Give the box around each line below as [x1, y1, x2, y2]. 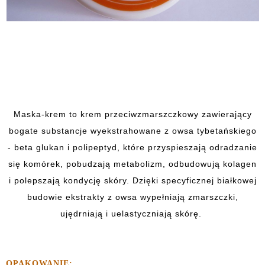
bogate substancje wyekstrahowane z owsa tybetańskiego [8, 126, 257, 135]
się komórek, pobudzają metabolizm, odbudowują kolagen [8, 159, 257, 169]
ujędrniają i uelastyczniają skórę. [60, 209, 205, 218]
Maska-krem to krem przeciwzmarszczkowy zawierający [13, 109, 252, 119]
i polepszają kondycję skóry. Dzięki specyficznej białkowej [8, 176, 257, 185]
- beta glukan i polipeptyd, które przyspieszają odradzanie [8, 143, 257, 152]
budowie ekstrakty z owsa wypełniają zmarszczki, [27, 192, 238, 202]
